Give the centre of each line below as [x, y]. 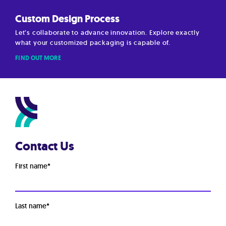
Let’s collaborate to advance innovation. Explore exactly [107, 32]
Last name [31, 206]
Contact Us [45, 146]
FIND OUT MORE [38, 58]
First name [31, 166]
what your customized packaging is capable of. [93, 42]
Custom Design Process [67, 19]
